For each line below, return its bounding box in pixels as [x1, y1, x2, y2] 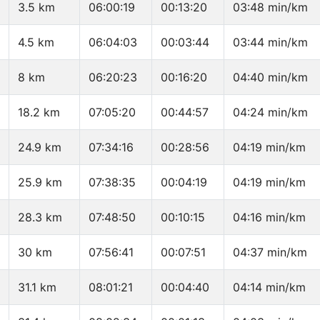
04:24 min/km [233, 105, 308, 120]
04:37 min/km [233, 245, 307, 260]
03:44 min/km [233, 35, 308, 50]
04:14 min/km [233, 280, 306, 295]
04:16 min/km [233, 210, 306, 225]
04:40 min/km [233, 70, 308, 85]
